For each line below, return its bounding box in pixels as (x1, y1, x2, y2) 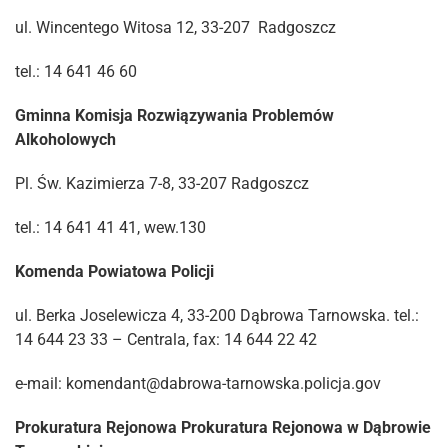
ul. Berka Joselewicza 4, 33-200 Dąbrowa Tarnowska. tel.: (15, 306, 419, 325)
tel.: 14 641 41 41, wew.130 (15, 218, 206, 237)
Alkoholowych (15, 130, 116, 149)
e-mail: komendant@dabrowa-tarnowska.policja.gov (15, 374, 381, 393)
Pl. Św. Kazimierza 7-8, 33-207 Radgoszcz (15, 174, 309, 193)
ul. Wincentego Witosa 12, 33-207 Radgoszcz (15, 18, 336, 37)
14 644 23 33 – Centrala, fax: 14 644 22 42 (15, 330, 317, 349)
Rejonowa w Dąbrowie (272, 418, 431, 437)
